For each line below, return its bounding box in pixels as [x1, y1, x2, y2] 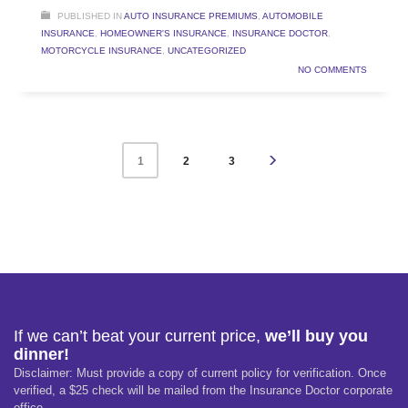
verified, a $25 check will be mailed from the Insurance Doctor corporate [14, 383, 393, 398]
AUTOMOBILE [262, 11, 323, 22]
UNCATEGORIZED [168, 46, 246, 56]
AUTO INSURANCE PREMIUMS [124, 11, 258, 22]
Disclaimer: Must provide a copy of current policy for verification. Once [14, 366, 386, 381]
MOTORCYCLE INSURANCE [41, 46, 162, 56]
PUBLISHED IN [57, 11, 122, 22]
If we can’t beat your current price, [14, 327, 265, 346]
